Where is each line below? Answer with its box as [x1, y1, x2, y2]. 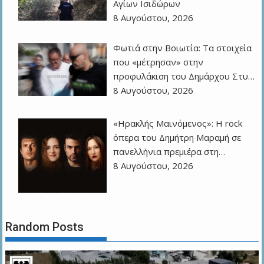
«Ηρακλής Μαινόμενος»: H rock [113, 117, 243, 129]
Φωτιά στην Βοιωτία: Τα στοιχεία [113, 41, 252, 54]
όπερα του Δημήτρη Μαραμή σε [113, 131, 242, 143]
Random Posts [5, 219, 84, 234]
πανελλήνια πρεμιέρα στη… [113, 145, 226, 157]
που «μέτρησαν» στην [113, 55, 204, 68]
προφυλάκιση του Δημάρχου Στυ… [113, 70, 255, 82]
